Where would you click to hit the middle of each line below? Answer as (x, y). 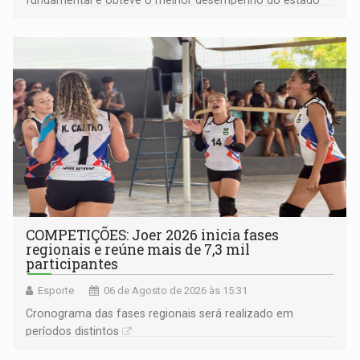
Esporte (56, 290)
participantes (72, 264)
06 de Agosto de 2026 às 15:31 (176, 290)
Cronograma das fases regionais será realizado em (160, 313)
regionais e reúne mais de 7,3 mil (138, 249)
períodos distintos (73, 331)
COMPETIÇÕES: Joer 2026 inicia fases (153, 235)
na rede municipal (72, 17)
